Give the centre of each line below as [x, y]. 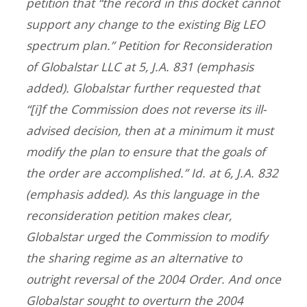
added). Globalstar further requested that [143, 87]
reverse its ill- [230, 109]
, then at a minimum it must [196, 130]
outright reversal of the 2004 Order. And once [153, 279]
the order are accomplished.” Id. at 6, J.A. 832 [152, 172]
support [50, 24]
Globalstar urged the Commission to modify [147, 236]
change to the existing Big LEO [179, 24]
